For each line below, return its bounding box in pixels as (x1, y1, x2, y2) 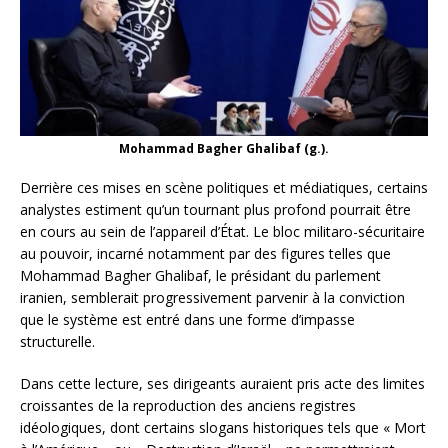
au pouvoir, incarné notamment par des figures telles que (20, 243, 391, 263)
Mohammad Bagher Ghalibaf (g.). (119, 139, 329, 157)
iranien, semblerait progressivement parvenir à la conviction (20, 287, 405, 307)
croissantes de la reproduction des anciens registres (20, 395, 356, 415)
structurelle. (20, 331, 95, 351)
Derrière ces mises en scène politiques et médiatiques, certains (20, 177, 428, 197)
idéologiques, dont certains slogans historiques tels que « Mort (20, 417, 426, 437)
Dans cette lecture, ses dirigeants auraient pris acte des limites (20, 373, 425, 393)
